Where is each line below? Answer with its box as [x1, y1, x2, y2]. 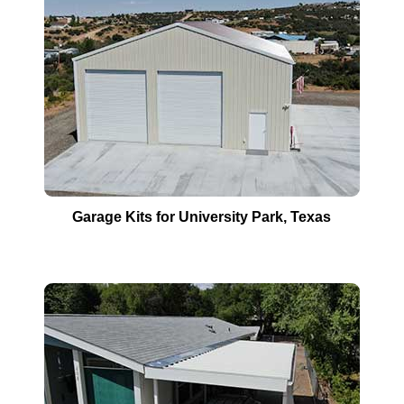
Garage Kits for [72, 209, 179, 225]
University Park [179, 209, 284, 225]
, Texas [283, 209, 332, 225]
